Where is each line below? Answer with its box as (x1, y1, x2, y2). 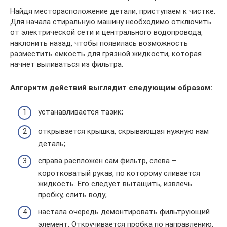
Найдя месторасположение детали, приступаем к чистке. (10, 6, 215, 16)
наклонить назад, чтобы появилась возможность (10, 38, 188, 48)
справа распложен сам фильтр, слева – (38, 156, 176, 165)
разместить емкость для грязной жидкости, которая (10, 49, 202, 58)
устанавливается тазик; (38, 107, 123, 117)
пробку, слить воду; (38, 190, 107, 199)
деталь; (38, 139, 65, 148)
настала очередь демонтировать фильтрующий (38, 207, 210, 216)
